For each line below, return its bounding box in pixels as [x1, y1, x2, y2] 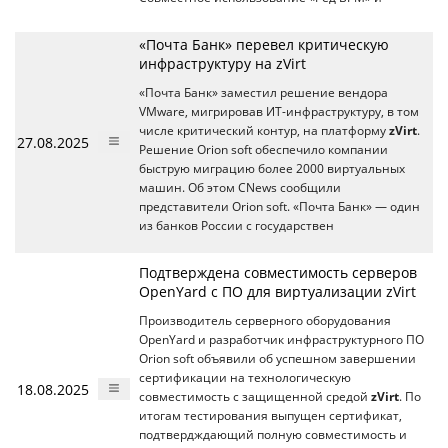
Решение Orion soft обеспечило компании [139, 141, 388, 157]
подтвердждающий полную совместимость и [139, 426, 407, 442]
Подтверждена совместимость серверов [139, 262, 417, 282]
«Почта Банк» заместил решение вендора [139, 84, 388, 100]
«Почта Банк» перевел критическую [139, 34, 389, 54]
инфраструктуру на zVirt [139, 53, 306, 73]
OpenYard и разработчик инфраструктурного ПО [139, 331, 424, 347]
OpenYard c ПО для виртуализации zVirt [139, 281, 416, 301]
